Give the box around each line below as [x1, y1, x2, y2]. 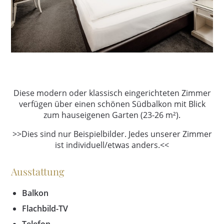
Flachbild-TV [22, 203, 68, 214]
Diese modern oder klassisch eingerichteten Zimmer [13, 87, 211, 99]
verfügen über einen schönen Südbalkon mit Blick [18, 98, 205, 110]
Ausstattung [11, 164, 65, 178]
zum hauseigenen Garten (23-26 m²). [43, 109, 180, 121]
